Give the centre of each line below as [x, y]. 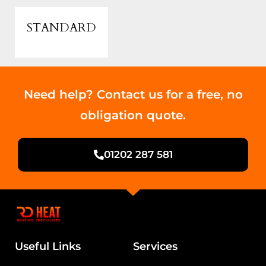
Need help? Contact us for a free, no [133, 94]
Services [155, 246]
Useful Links [48, 246]
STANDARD [61, 28]
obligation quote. [133, 115]
